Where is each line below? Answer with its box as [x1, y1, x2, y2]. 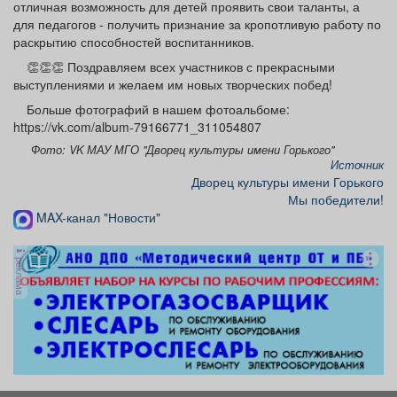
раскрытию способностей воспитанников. [13, 33, 254, 51]
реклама [13, 253, 27, 295]
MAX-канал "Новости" [33, 208, 160, 227]
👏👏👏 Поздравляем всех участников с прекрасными [27, 58, 335, 76]
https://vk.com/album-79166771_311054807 [13, 118, 261, 136]
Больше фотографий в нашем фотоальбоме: [27, 100, 290, 119]
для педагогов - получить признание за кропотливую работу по [13, 15, 381, 34]
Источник [331, 157, 384, 174]
